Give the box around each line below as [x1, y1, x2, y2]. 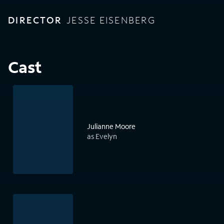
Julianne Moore [87, 121, 135, 131]
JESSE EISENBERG [66, 14, 155, 26]
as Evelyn [87, 131, 117, 141]
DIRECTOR [8, 14, 62, 26]
